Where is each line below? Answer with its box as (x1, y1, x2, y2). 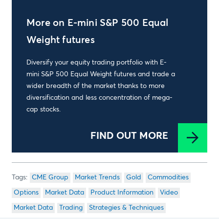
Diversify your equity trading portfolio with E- (26, 59, 167, 66)
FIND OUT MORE (90, 131, 168, 141)
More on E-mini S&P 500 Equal (26, 18, 169, 28)
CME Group (32, 174, 68, 181)
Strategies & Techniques (89, 204, 164, 211)
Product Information (90, 189, 153, 196)
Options (14, 189, 39, 196)
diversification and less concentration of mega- (26, 94, 173, 101)
